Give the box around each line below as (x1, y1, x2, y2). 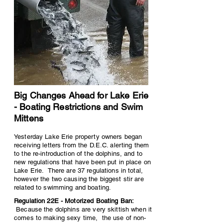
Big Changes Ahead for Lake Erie (14, 90, 149, 101)
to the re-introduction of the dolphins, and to (14, 150, 142, 157)
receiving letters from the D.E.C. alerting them (14, 141, 149, 149)
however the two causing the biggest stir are (14, 175, 144, 183)
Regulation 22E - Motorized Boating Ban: (14, 197, 134, 205)
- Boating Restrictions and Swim (14, 102, 143, 112)
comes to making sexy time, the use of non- (14, 214, 146, 222)
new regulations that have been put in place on (14, 158, 151, 166)
